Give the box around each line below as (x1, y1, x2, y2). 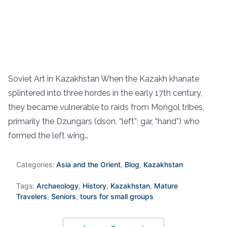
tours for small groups (80, 192, 154, 201)
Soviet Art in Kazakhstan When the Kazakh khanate (8, 74, 199, 84)
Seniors (51, 192, 76, 201)
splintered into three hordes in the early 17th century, (8, 88, 202, 98)
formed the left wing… (8, 131, 88, 141)
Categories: (16, 160, 56, 169)
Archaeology (36, 181, 79, 191)
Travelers (16, 192, 47, 201)
